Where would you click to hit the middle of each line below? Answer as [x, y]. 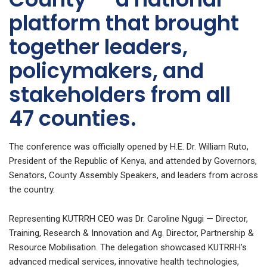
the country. [32, 189]
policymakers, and [106, 70]
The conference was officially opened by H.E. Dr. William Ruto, [129, 146]
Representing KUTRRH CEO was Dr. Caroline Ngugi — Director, [128, 218]
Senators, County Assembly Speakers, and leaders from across [133, 175]
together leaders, [98, 46]
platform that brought [124, 23]
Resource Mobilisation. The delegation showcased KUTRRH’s [128, 247]
